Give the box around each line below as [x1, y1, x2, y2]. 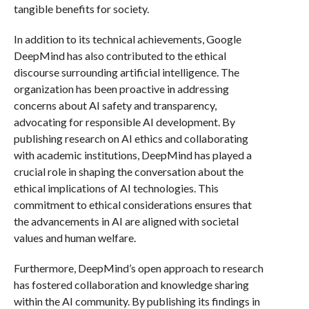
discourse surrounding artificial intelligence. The [13, 66, 239, 79]
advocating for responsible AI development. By [13, 115, 235, 128]
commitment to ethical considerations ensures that [13, 198, 252, 211]
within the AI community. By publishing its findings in [13, 295, 260, 308]
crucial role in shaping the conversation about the [13, 165, 243, 178]
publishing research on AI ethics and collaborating [13, 132, 248, 145]
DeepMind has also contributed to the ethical [13, 49, 226, 62]
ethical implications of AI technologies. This [13, 181, 219, 195]
